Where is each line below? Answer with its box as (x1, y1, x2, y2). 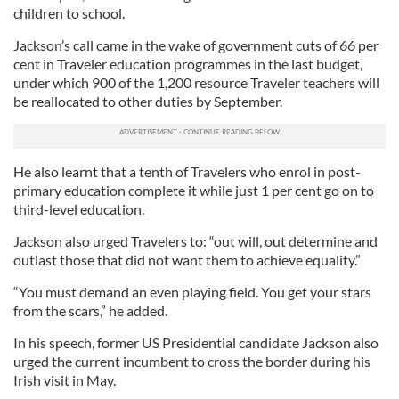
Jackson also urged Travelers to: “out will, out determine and (13, 232, 378, 249)
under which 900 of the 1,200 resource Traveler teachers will (13, 74, 379, 91)
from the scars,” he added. (13, 302, 167, 319)
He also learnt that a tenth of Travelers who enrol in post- (13, 163, 361, 180)
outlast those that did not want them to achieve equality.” (13, 251, 361, 268)
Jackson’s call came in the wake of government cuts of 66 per (13, 37, 379, 53)
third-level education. (13, 200, 144, 217)
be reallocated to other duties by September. (13, 93, 282, 110)
